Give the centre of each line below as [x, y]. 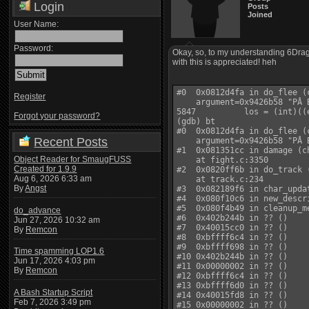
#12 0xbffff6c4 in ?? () [232, 276]
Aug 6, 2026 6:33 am [53, 179]
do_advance [38, 210]
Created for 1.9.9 [46, 169]
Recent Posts [71, 142]
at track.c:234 [220, 179]
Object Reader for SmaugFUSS [73, 159]
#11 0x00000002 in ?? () [232, 266]
